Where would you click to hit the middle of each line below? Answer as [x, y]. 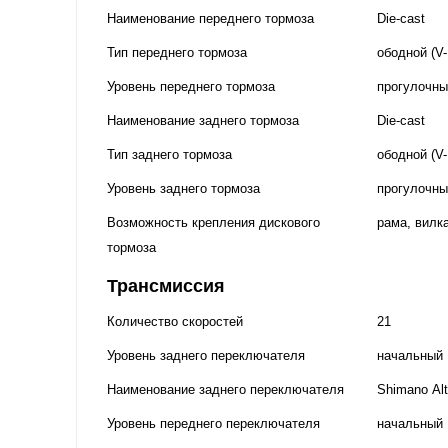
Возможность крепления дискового [213, 222]
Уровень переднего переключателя [213, 423]
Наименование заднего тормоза [203, 120]
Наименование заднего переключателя [225, 389]
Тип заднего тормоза [169, 154]
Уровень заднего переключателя [206, 355]
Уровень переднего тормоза [191, 86]
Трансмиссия [166, 285]
